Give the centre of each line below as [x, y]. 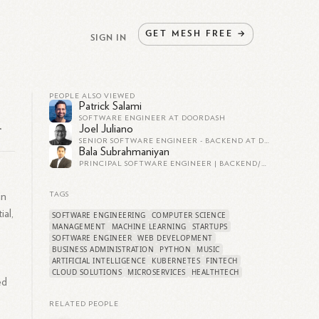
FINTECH [222, 261]
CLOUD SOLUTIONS [87, 272]
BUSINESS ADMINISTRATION [103, 249]
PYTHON [176, 249]
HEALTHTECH [215, 272]
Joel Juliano [106, 129]
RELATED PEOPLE [84, 304]
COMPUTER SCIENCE [189, 215]
